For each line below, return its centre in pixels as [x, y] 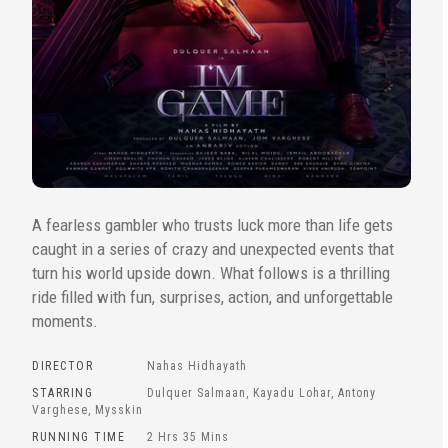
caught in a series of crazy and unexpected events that [213, 249]
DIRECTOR [62, 366]
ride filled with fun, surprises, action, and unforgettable [212, 297]
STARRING [62, 393]
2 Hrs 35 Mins [188, 437]
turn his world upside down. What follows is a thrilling [211, 273]
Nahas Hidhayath [197, 366]
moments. [65, 321]
